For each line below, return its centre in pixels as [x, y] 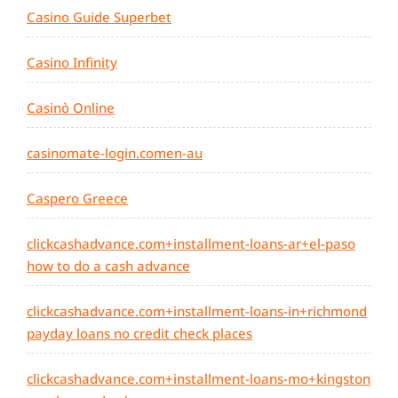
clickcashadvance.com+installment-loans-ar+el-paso [191, 244]
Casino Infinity [72, 63]
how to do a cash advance [108, 266]
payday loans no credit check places [139, 334]
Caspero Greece [77, 199]
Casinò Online [71, 108]
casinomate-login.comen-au [115, 153]
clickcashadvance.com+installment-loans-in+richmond [197, 311]
